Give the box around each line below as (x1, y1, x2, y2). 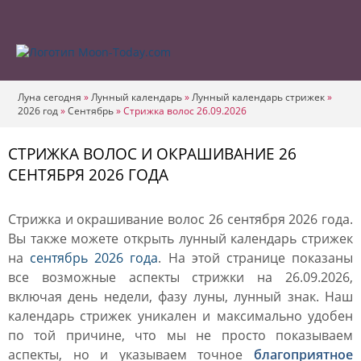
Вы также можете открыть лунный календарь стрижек (8, 230, 353, 247)
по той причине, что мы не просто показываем (8, 326, 353, 344)
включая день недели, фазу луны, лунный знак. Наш (8, 288, 353, 305)
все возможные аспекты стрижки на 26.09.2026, (8, 268, 353, 286)
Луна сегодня (18, 90, 81, 104)
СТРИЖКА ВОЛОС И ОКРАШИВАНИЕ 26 (8, 143, 297, 164)
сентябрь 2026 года (30, 249, 159, 267)
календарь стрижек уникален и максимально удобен (8, 307, 353, 325)
